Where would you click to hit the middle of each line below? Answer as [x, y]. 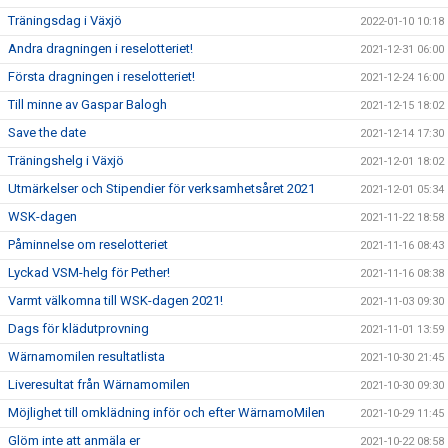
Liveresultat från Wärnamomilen [99, 384]
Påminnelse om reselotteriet [88, 244]
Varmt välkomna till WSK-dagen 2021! [115, 300]
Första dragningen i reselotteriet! [101, 76]
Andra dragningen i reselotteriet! [100, 48]
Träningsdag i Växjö [65, 20]
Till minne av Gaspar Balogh [87, 104]
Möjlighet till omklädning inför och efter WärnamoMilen [166, 412]
